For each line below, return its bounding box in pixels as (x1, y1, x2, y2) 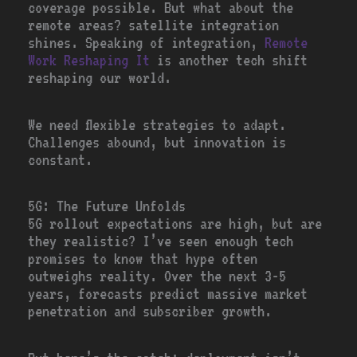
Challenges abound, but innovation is (28, 132, 287, 151)
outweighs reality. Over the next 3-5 (28, 267, 287, 286)
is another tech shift (150, 51, 308, 70)
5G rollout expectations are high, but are (28, 214, 323, 233)
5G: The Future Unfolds (28, 197, 186, 216)
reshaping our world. (28, 69, 172, 88)
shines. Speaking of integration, (28, 33, 265, 53)
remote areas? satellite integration (28, 16, 280, 35)
